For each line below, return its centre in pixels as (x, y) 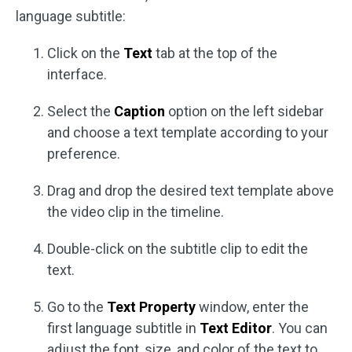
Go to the (77, 307)
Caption (139, 112)
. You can (300, 328)
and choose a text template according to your (188, 133)
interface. (77, 75)
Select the (81, 112)
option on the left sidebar (244, 112)
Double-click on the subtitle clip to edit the (178, 249)
